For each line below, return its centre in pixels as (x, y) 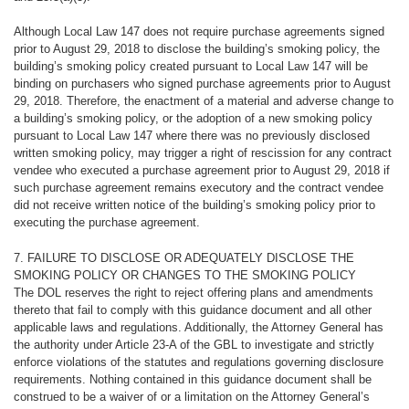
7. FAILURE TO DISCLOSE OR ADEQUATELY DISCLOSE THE (184, 257)
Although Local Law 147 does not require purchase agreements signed (199, 32)
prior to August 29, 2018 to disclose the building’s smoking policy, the (196, 49)
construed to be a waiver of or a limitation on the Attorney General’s (191, 396)
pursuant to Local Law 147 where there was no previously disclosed (191, 136)
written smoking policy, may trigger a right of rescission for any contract (202, 153)
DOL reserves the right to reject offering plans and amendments (203, 292)
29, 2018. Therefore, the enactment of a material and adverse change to (203, 101)
